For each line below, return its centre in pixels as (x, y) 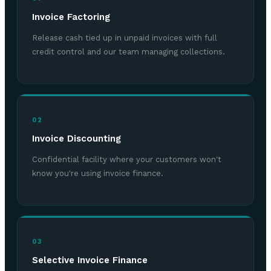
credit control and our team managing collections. (129, 52)
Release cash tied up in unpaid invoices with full (125, 38)
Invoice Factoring (71, 17)
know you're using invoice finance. (98, 174)
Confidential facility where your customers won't (127, 160)
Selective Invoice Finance (90, 260)
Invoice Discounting (77, 139)
